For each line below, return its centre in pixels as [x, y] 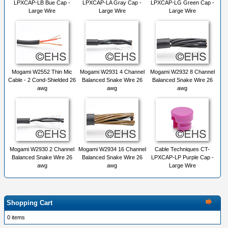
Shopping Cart [30, 203]
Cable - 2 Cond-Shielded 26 [42, 80]
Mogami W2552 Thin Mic [42, 72]
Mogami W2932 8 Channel [182, 72]
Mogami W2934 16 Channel [112, 149]
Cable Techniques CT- [182, 149]
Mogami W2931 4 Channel [112, 72]
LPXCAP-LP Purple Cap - [182, 158]
